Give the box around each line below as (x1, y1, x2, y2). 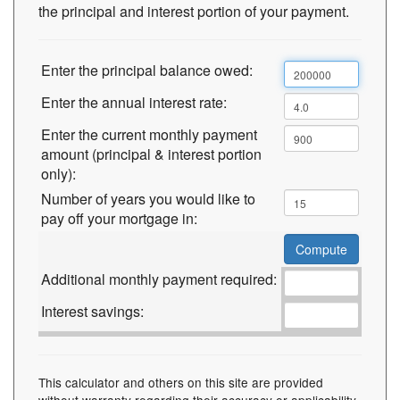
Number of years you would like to (41, 188, 255, 209)
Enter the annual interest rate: (41, 92, 227, 112)
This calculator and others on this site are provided (38, 373, 323, 391)
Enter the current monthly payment (41, 124, 257, 145)
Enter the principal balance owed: (41, 60, 253, 80)
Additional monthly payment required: (41, 269, 277, 289)
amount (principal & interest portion (41, 144, 262, 164)
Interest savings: (41, 301, 144, 321)
